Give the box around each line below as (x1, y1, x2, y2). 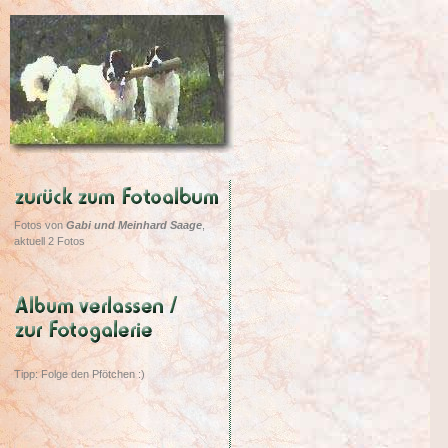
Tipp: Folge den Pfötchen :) (14, 368, 145, 380)
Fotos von (14, 219, 66, 231)
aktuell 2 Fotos (14, 235, 85, 247)
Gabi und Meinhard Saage (66, 219, 202, 231)
